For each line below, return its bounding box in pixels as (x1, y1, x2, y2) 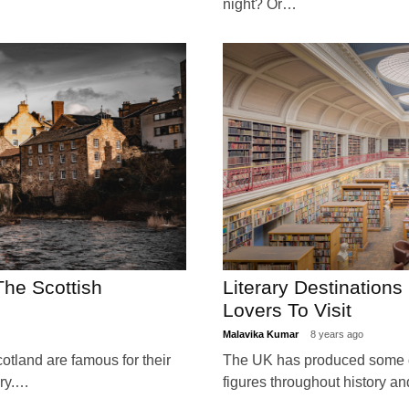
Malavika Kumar (223, 328, 301, 340)
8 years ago (310, 328, 363, 340)
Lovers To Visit (223, 299, 351, 320)
